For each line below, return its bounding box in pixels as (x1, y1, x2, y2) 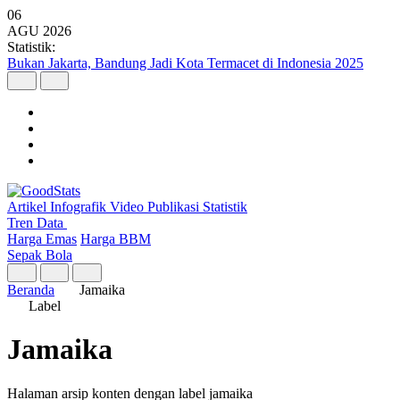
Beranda (7, 282, 54, 297)
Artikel (7, 199, 50, 214)
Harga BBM (80, 231, 151, 246)
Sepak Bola (7, 247, 72, 262)
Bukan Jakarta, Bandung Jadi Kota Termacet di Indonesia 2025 (7, 55, 363, 71)
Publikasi (147, 199, 203, 214)
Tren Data (7, 215, 67, 230)
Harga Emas (7, 231, 77, 246)
